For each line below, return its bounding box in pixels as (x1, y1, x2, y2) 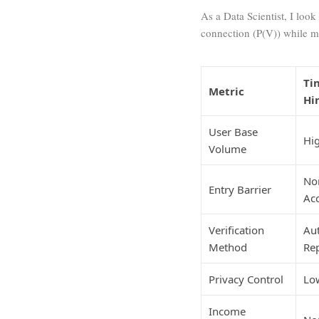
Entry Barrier (209, 182, 271, 197)
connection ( (201, 26, 256, 41)
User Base (209, 125, 258, 140)
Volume (209, 142, 246, 157)
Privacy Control (209, 272, 283, 287)
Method (209, 240, 247, 255)
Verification (209, 223, 264, 238)
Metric (209, 84, 244, 99)
